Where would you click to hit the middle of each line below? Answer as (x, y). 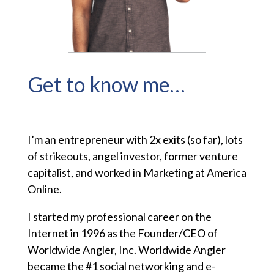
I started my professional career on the (119, 217)
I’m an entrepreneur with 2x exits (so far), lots (135, 140)
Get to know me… (106, 84)
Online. (44, 189)
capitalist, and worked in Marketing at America (137, 173)
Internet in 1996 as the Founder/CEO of (122, 233)
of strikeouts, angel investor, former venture (132, 156)
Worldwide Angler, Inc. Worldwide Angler (126, 250)
